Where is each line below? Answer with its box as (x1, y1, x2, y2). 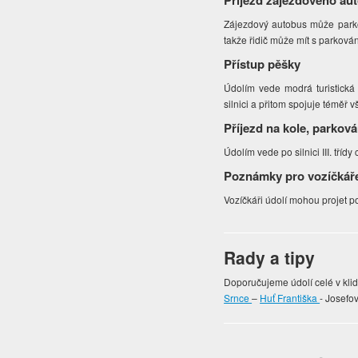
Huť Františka (260, 291, 320, 305)
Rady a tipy (224, 245, 316, 270)
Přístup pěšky (224, 55, 301, 74)
